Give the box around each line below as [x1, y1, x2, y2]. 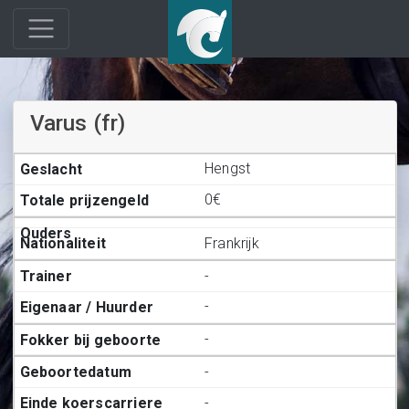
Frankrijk [204, 234, 259, 252]
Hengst [204, 160, 251, 178]
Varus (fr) [29, 110, 126, 136]
